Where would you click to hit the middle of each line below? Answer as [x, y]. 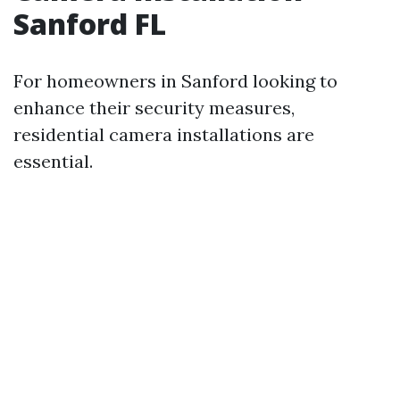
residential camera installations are [164, 134]
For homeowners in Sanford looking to [175, 81]
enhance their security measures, [154, 108]
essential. [53, 161]
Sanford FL [90, 24]
